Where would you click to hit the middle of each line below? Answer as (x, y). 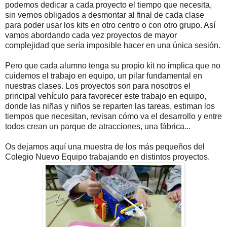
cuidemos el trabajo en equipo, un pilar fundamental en (104, 76)
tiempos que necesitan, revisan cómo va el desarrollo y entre (113, 117)
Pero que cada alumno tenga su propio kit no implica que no (113, 66)
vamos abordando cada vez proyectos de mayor (91, 35)
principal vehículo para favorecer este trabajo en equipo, (106, 96)
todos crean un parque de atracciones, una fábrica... (98, 127)
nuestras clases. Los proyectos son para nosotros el (98, 86)
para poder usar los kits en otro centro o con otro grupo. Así (110, 25)
